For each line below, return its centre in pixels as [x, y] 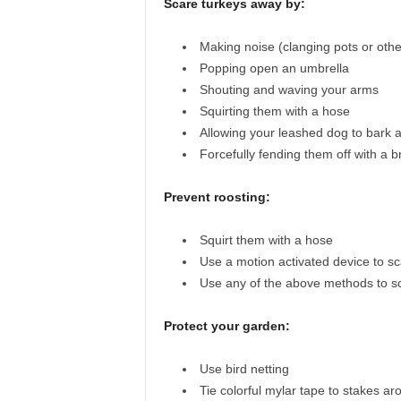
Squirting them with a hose [274, 111]
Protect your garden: [226, 326]
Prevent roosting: [217, 197]
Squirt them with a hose [266, 240]
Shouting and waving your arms [289, 90]
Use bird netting [244, 369]
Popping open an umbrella [274, 68]
